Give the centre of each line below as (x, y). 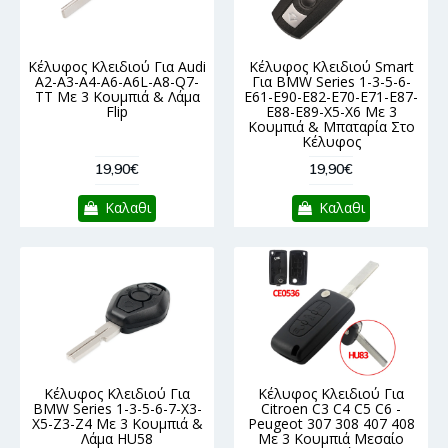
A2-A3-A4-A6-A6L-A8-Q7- (117, 82)
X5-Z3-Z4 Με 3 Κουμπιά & (117, 424)
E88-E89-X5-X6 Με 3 (331, 112)
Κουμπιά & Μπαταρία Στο (331, 127)
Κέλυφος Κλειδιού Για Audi (117, 67)
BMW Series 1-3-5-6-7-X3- (117, 409)
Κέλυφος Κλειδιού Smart (331, 67)
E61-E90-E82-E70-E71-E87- (331, 97)
